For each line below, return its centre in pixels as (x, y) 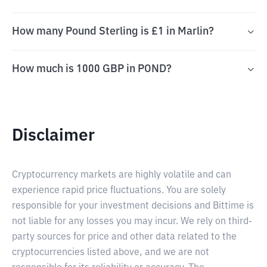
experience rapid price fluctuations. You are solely (119, 191)
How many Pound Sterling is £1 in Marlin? (113, 32)
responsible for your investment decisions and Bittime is (133, 206)
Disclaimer (53, 136)
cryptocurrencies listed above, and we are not (111, 253)
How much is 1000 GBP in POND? (92, 69)
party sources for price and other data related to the (124, 237)
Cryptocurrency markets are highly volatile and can (122, 175)
